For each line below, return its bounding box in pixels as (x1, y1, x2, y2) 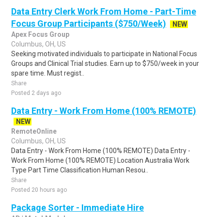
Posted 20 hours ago (11, 186, 67, 193)
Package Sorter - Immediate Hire (11, 202, 144, 213)
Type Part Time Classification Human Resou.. (11, 166, 148, 174)
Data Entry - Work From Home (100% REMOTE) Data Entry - (11, 147, 190, 155)
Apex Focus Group (11, 31, 69, 38)
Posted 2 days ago (11, 90, 61, 96)
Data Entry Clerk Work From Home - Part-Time (11, 6, 196, 16)
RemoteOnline (11, 127, 57, 135)
